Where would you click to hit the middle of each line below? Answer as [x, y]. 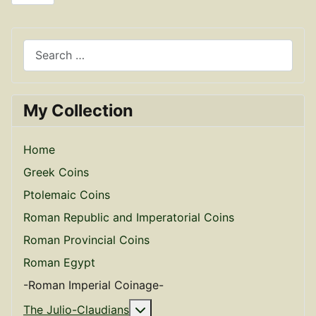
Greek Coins [56, 172]
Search [41, 47]
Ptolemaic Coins [67, 194]
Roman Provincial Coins [86, 239]
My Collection [78, 110]
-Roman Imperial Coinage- [93, 285]
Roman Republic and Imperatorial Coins [129, 217]
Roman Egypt [59, 262]
